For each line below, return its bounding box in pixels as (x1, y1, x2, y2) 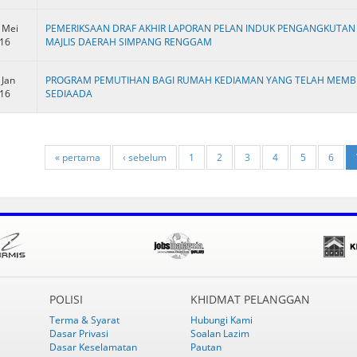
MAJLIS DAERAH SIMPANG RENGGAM (45, 34, 212, 49)
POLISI (49, 291, 84, 307)
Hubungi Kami (190, 312, 253, 327)
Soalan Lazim (190, 326, 249, 340)
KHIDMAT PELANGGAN (190, 291, 310, 307)
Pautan (190, 339, 222, 354)
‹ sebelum (123, 150, 167, 164)
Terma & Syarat (49, 312, 120, 327)
